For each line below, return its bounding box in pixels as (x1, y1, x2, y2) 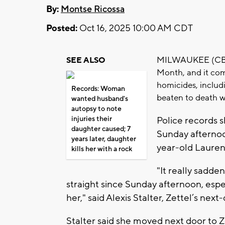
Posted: (46, 22, 77, 34)
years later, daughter (71, 134, 136, 144)
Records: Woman (71, 84, 125, 93)
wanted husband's (71, 94, 128, 103)
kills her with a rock (71, 144, 132, 154)
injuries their (71, 114, 112, 124)
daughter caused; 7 (71, 124, 131, 134)
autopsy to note (71, 104, 122, 114)
